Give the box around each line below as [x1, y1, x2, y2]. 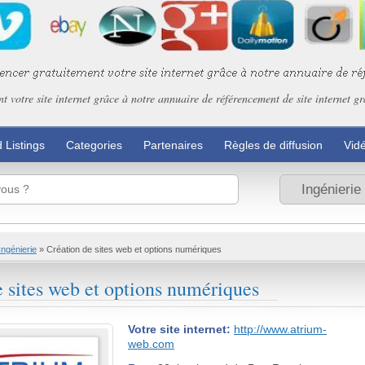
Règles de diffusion [224, 139, 323, 152]
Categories [66, 139, 122, 152]
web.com [128, 336, 174, 350]
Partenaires [143, 139, 203, 152]
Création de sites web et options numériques [46, 244, 222, 254]
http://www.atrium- [234, 322, 327, 336]
